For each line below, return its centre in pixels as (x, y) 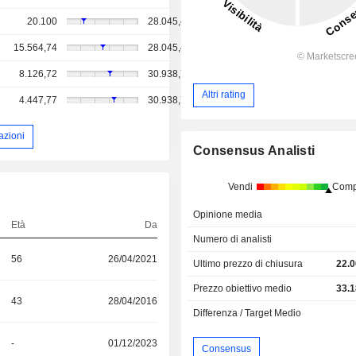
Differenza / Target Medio (248, 313)
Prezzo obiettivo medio (243, 288)
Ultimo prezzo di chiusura (248, 263)
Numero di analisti (233, 239)
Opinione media (228, 214)
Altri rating (224, 95)
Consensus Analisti (254, 150)
